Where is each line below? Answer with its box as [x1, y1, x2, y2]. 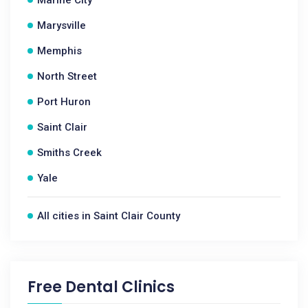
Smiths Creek [37, 146, 102, 159]
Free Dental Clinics [27, 276, 175, 298]
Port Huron [37, 96, 91, 108]
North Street [37, 70, 97, 82]
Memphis [37, 45, 82, 57]
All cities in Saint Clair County [37, 210, 180, 222]
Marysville [37, 19, 86, 32]
